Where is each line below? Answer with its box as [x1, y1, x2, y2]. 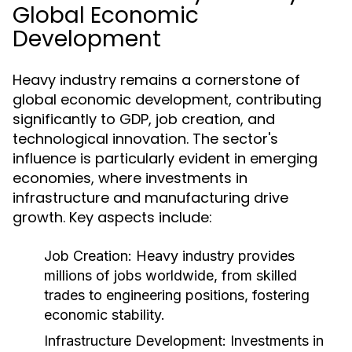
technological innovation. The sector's [13, 129, 278, 148]
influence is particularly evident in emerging [13, 148, 317, 168]
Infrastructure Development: [44, 332, 226, 349]
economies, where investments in [13, 168, 247, 188]
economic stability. [44, 306, 165, 323]
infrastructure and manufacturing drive [13, 188, 288, 207]
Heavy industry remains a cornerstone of [13, 70, 300, 90]
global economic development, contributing [13, 90, 321, 109]
